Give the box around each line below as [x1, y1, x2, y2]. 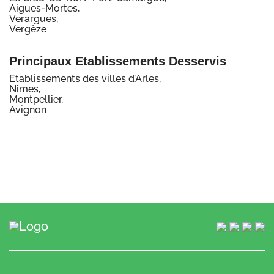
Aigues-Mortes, [9, 2, 80, 15]
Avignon [9, 104, 46, 116]
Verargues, [9, 13, 58, 25]
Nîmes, [9, 83, 40, 95]
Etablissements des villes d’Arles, [9, 73, 161, 85]
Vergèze [9, 23, 46, 35]
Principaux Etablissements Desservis [9, 54, 226, 68]
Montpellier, [9, 94, 63, 106]
